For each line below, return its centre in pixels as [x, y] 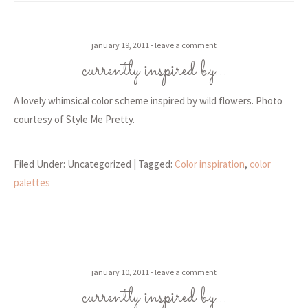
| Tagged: [154, 164]
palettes [32, 182]
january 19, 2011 [120, 45]
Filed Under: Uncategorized [74, 164]
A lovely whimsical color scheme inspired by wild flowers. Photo [148, 101]
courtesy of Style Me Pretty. [74, 120]
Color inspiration [210, 164]
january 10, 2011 [120, 272]
